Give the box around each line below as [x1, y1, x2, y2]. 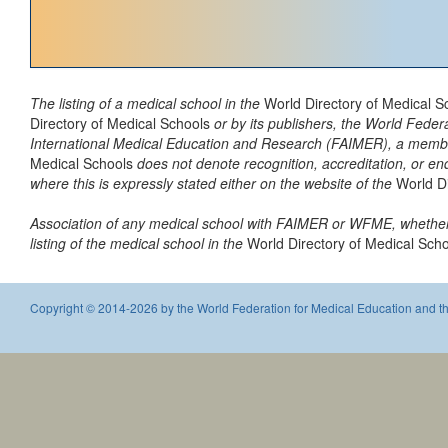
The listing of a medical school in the [30, 93, 264, 113]
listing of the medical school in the [30, 233, 247, 253]
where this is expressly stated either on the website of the [30, 173, 392, 193]
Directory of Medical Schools [30, 113, 210, 133]
